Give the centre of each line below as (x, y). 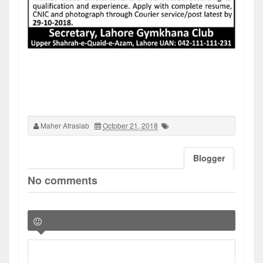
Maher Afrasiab (65, 125)
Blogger (209, 158)
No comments (63, 180)
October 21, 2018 (130, 125)
